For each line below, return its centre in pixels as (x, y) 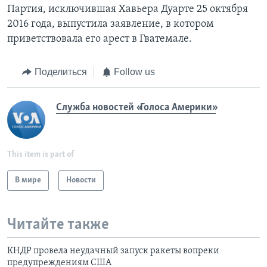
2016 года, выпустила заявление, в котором (111, 24)
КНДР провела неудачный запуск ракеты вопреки (113, 251)
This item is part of (41, 154)
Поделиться (60, 72)
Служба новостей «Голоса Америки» (136, 107)
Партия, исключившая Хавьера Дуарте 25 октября (128, 10)
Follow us (134, 72)
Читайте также (58, 225)
